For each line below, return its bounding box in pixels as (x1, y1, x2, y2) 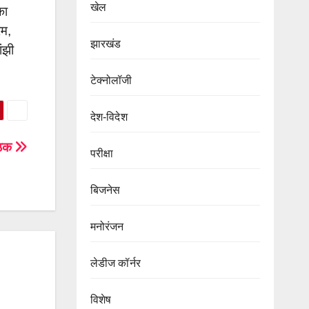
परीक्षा (90, 147, 114, 159)
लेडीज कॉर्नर (90, 257, 141, 269)
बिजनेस (90, 183, 121, 196)
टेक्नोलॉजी (90, 74, 132, 86)
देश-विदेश (90, 110, 128, 123)
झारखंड (90, 37, 121, 50)
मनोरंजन (90, 220, 124, 232)
